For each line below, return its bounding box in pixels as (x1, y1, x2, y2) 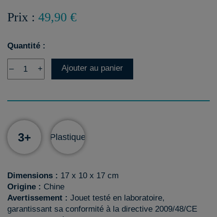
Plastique (50, 132, 86, 142)
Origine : (7, 182, 41, 191)
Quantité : (7, 41, 46, 50)
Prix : (7, 10, 38, 24)
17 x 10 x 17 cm (58, 171, 119, 180)
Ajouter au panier (62, 63, 123, 73)
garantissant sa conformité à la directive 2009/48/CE (7, 204, 197, 214)
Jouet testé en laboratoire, (70, 193, 165, 202)
